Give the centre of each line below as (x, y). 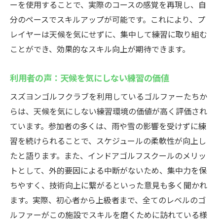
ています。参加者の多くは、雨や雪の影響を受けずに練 (108, 126)
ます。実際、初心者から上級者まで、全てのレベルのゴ (108, 200)
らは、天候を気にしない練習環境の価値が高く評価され (109, 111)
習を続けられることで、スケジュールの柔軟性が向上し (108, 141)
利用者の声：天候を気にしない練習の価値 (90, 77)
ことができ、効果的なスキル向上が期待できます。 (100, 49)
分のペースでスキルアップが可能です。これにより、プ (108, 19)
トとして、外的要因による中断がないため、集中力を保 (108, 170)
